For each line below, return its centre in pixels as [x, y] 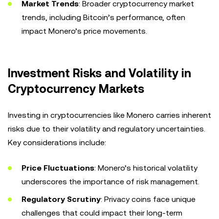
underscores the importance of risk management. [110, 182]
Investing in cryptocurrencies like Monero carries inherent [109, 115]
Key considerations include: [57, 142]
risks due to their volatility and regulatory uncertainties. [107, 129]
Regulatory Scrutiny [61, 199]
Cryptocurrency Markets [76, 89]
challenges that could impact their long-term [102, 213]
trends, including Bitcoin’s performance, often [103, 17]
